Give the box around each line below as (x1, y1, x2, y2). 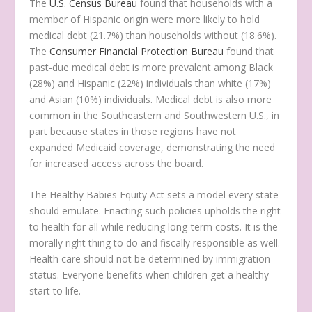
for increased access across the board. (29, 157, 204, 171)
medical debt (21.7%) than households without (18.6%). (29, 29, 277, 42)
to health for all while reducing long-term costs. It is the (29, 220, 279, 234)
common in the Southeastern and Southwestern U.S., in (29, 109, 280, 123)
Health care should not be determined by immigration (29, 252, 271, 266)
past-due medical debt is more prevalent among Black (29, 61, 274, 75)
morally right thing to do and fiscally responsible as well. (29, 236, 281, 250)
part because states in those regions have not (29, 125, 237, 139)
